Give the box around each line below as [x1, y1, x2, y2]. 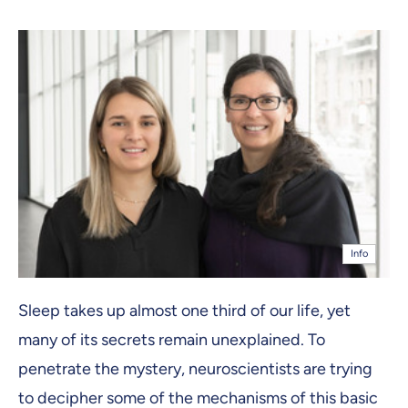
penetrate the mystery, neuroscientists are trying [18, 358, 372, 379]
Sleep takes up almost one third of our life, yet [18, 300, 351, 321]
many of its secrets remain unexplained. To [18, 329, 325, 350]
